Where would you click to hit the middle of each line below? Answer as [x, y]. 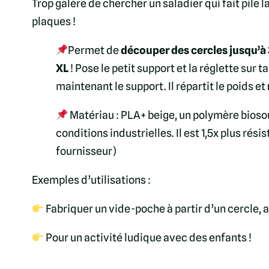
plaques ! [53, 22]
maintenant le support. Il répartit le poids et [161, 86]
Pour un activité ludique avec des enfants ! [148, 238]
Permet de [95, 50]
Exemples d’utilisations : [91, 180]
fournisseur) [86, 151]
